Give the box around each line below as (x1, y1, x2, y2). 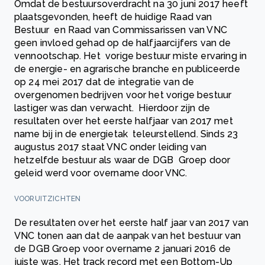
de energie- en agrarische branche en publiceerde (14, 63, 240, 75)
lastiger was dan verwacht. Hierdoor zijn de (14, 102, 211, 114)
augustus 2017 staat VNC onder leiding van (14, 141, 207, 153)
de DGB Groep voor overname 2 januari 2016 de (14, 243, 231, 255)
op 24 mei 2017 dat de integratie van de (14, 76, 195, 88)
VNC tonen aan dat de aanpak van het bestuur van (14, 230, 244, 242)
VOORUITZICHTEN (14, 195, 83, 203)
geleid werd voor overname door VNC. (14, 167, 192, 179)
